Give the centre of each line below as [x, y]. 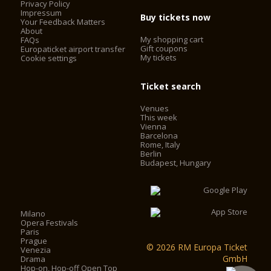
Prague [34, 241]
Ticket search [171, 86]
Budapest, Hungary [176, 163]
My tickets [159, 57]
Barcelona [159, 135]
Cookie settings [49, 58]
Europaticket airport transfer [73, 49]
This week [159, 117]
